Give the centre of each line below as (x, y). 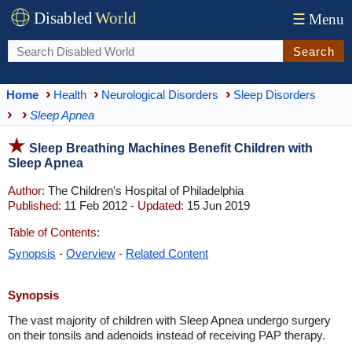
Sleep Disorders (275, 95)
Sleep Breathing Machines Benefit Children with (171, 148)
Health (70, 95)
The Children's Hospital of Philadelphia (144, 191)
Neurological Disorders (160, 95)
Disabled (63, 18)
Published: (35, 205)
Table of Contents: (54, 232)
